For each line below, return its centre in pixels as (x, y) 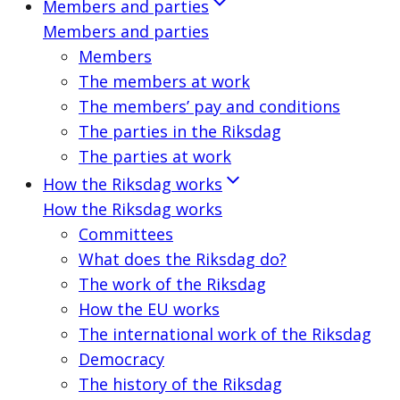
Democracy (121, 359)
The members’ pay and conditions (209, 106)
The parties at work (155, 156)
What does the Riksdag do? (183, 259)
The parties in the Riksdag (180, 131)
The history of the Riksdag (180, 384)
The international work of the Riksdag (225, 334)
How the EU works (149, 309)
